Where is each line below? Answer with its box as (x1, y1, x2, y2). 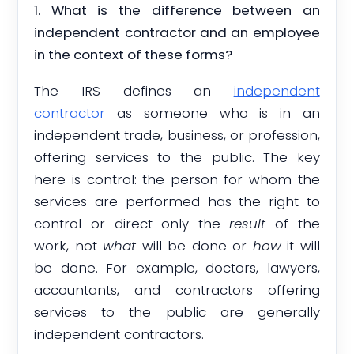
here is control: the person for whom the (34, 170, 320, 190)
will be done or (136, 236, 253, 256)
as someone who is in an (105, 104, 320, 123)
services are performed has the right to (34, 192, 320, 212)
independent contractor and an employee (34, 22, 320, 42)
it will (281, 236, 320, 256)
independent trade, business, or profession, (34, 126, 320, 145)
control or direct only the (34, 214, 230, 234)
